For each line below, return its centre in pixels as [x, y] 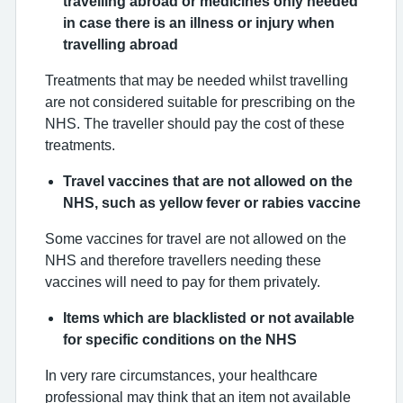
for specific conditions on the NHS [180, 339]
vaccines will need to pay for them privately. [183, 282]
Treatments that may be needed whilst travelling [197, 80]
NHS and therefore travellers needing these [183, 260]
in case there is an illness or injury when [199, 22]
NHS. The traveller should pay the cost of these [195, 123]
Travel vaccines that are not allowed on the [208, 181]
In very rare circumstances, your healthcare [181, 375]
